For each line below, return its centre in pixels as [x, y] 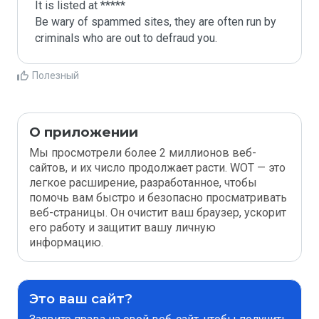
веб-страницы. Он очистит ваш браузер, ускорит [158, 213]
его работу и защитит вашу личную [122, 228]
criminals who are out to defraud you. [126, 38]
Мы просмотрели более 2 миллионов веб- [143, 153]
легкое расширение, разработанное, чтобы [143, 183]
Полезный [56, 75]
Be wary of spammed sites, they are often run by [156, 22]
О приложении [84, 132]
